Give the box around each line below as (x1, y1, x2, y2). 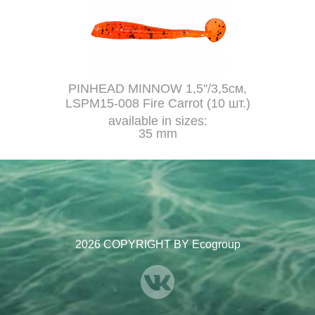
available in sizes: (108, 113, 207, 128)
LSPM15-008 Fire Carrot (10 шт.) (65, 96, 250, 110)
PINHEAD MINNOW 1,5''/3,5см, (68, 81, 247, 96)
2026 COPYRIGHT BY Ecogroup (75, 238, 240, 250)
